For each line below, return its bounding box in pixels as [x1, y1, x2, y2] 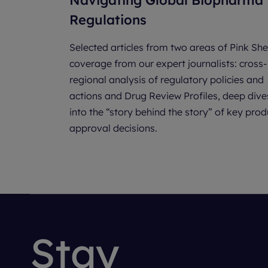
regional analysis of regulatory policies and [69, 74, 264, 86]
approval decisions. [69, 122, 157, 134]
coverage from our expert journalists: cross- [69, 57, 267, 69]
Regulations [69, 11, 147, 28]
